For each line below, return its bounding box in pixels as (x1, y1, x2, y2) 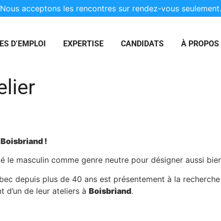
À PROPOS (181, 39, 219, 48)
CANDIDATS (120, 39, 164, 48)
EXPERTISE (63, 39, 104, 48)
